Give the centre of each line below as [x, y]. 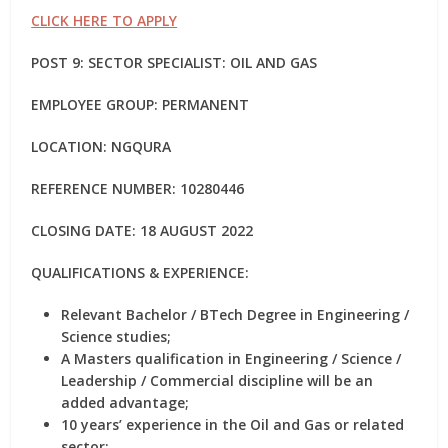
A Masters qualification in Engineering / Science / [231, 358]
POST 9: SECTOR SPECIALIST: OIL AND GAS [174, 62]
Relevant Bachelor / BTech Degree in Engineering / [235, 314]
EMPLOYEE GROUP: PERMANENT [140, 104]
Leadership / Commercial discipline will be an [217, 380]
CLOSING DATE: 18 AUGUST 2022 [142, 230]
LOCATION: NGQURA [101, 146]
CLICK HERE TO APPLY [104, 20]
